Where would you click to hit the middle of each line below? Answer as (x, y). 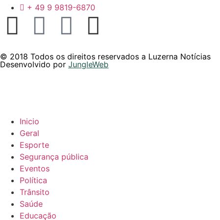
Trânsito (35, 192)
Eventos (35, 168)
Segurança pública (54, 156)
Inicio (29, 121)
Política (33, 180)
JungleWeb (88, 64)
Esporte (34, 145)
